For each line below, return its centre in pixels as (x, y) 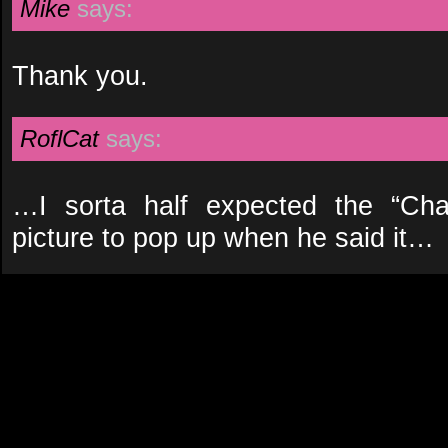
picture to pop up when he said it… (223, 237)
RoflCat (59, 138)
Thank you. (80, 75)
